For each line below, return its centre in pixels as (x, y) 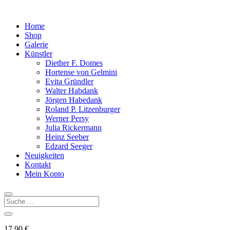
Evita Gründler (69, 81)
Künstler (39, 54)
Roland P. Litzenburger (83, 109)
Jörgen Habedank (74, 100)
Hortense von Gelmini (81, 72)
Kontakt (38, 165)
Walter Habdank (72, 91)
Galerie (36, 44)
